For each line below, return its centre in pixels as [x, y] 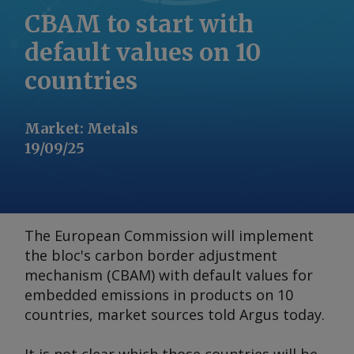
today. [302, 314]
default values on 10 [143, 52]
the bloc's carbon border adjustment [151, 255]
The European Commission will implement [169, 235]
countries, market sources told [132, 314]
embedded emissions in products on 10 [159, 295]
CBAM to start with [139, 24]
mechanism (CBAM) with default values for [169, 275]
